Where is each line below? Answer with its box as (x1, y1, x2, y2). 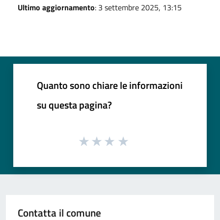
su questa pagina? (37, 97, 112, 112)
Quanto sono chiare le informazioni (37, 77, 183, 93)
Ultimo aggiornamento (18, 1, 95, 13)
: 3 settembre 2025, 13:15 (95, 1, 182, 13)
